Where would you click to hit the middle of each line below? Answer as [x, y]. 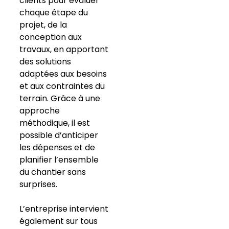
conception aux [50, 37]
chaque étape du [53, 12]
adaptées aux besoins [63, 74]
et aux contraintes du [62, 86]
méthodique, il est [54, 123]
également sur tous [58, 221]
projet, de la [43, 25]
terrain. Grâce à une [60, 98]
